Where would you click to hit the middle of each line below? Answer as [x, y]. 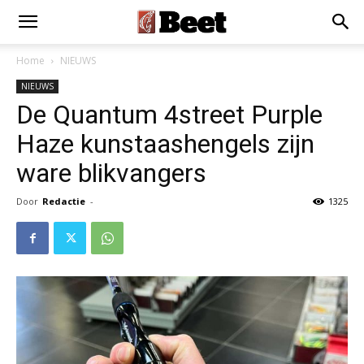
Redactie [64, 201]
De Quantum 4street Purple [169, 115]
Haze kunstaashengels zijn [165, 144]
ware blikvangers [111, 173]
